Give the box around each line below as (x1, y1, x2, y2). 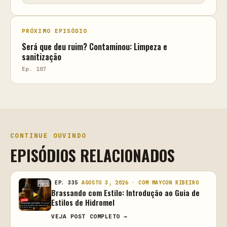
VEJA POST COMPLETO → (51, 213, 128, 220)
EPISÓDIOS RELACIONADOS (10, 144, 175, 167)
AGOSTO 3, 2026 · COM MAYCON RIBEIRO (82, 179, 199, 185)
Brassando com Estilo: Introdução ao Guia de (51, 187, 200, 198)
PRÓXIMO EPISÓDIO (22, 27, 88, 34)
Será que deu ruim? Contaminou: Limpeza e (22, 41, 167, 53)
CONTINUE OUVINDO (10, 132, 87, 139)
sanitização (22, 51, 61, 63)
